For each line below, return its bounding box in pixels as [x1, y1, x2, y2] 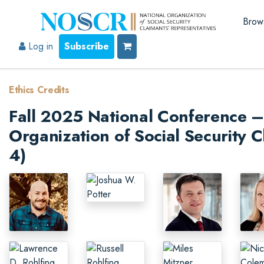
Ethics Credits [9, 83, 70, 97]
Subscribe [64, 39, 109, 53]
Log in [25, 39, 53, 53]
